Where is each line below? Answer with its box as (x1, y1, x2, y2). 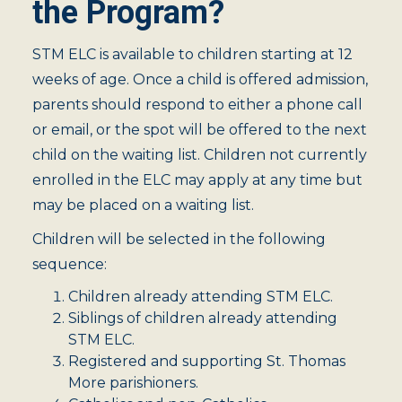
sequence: (32, 256, 107, 273)
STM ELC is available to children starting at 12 (32, 46, 353, 63)
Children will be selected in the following (32, 231, 326, 248)
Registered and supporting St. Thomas (68, 353, 345, 370)
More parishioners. (68, 374, 198, 391)
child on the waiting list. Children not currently (32, 146, 367, 163)
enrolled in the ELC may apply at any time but (32, 171, 363, 188)
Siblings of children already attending (68, 310, 337, 327)
